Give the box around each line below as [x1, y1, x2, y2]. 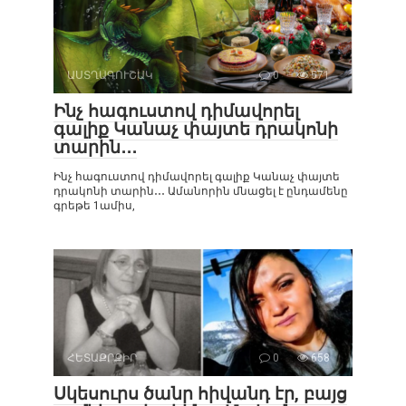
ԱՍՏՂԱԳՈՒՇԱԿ [67, 69, 153, 82]
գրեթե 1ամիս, [53, 199, 135, 212]
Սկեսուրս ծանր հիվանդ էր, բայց [53, 383, 347, 404]
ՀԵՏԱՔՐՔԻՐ [67, 352, 137, 364]
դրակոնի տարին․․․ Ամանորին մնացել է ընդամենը [53, 185, 348, 198]
